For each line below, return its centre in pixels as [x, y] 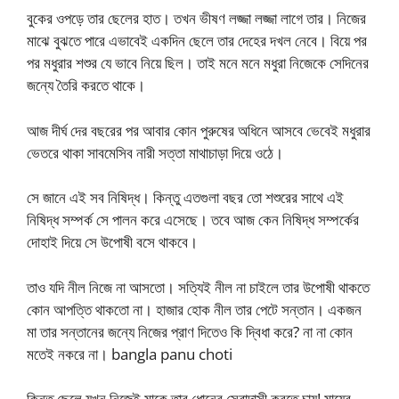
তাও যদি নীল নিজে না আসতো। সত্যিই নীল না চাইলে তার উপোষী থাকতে [198, 287]
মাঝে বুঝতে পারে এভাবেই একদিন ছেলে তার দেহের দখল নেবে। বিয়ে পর [197, 41]
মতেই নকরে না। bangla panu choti [130, 354]
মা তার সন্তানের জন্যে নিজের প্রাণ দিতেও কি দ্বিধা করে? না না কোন [190, 331]
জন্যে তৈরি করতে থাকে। [86, 85]
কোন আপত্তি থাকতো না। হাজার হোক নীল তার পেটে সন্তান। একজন [194, 309]
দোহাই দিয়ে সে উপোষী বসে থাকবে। [112, 242]
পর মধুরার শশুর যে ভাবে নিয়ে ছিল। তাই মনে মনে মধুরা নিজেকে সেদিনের [198, 63]
